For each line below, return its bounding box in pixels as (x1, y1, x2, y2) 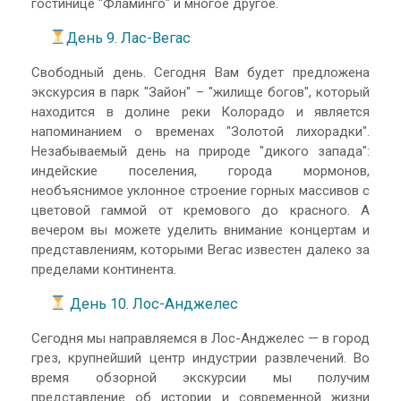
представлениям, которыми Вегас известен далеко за (31, 242, 370, 259)
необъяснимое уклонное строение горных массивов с (31, 183, 370, 200)
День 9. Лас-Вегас (65, 29, 191, 47)
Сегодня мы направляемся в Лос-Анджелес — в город (31, 330, 370, 347)
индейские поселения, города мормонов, (31, 163, 370, 180)
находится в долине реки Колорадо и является (31, 104, 370, 121)
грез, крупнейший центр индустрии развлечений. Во (31, 350, 370, 367)
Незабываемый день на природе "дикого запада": (31, 143, 370, 160)
